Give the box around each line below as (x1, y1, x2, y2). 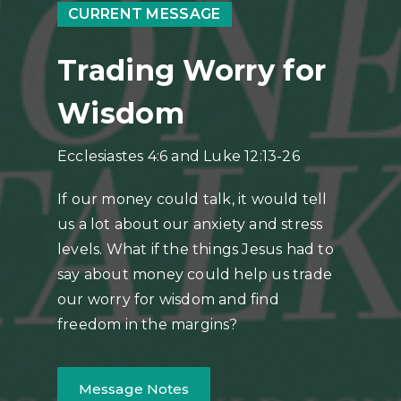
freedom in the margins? (57, 316, 238, 333)
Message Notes (79, 380, 190, 398)
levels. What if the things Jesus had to (57, 241, 334, 258)
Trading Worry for (57, 53, 327, 88)
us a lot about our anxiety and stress (57, 216, 323, 233)
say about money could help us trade (57, 266, 333, 283)
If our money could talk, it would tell (57, 191, 328, 208)
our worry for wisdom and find (57, 291, 279, 308)
